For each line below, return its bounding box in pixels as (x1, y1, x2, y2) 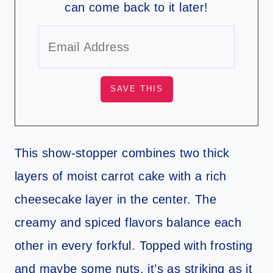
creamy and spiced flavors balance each (15, 216, 242, 230)
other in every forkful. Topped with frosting (15, 239, 253, 253)
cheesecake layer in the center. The (15, 193, 216, 207)
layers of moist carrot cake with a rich (15, 169, 227, 183)
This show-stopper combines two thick (15, 146, 230, 160)
